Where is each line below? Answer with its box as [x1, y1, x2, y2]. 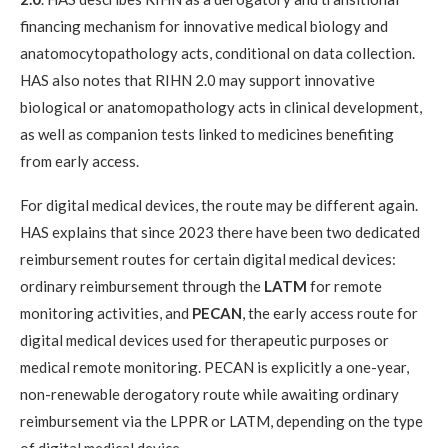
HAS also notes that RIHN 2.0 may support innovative [20, 70, 375, 89]
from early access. [20, 151, 139, 170]
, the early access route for [242, 303, 418, 322]
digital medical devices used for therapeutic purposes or [20, 330, 389, 349]
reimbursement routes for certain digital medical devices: [20, 249, 396, 268]
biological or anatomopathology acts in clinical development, [20, 97, 422, 116]
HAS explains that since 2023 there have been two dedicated [20, 222, 420, 241]
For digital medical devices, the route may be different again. [20, 195, 418, 214]
